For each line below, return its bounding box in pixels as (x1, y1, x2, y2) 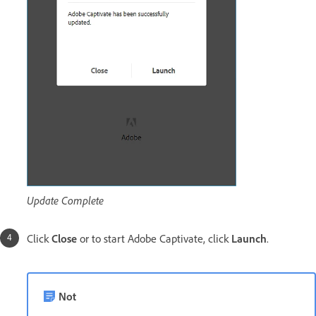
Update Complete (27, 193, 104, 208)
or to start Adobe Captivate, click (80, 231, 231, 246)
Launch (231, 231, 267, 246)
